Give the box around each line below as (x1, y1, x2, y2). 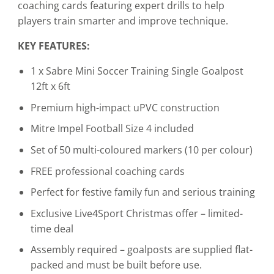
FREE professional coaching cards (30, 164, 185, 178)
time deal (30, 221, 73, 235)
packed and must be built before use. (30, 258, 202, 272)
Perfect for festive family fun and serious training (30, 185, 255, 199)
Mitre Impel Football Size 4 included (30, 122, 194, 136)
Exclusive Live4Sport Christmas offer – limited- (30, 206, 243, 220)
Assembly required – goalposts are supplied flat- (30, 243, 253, 257)
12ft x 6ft (30, 80, 70, 94)
